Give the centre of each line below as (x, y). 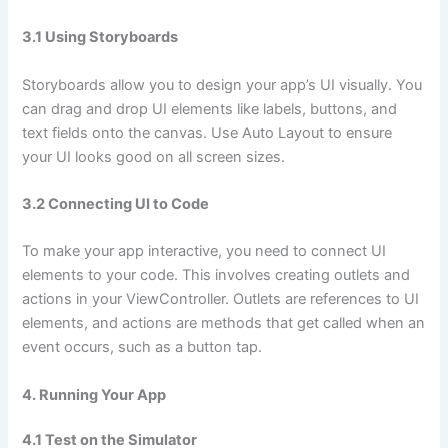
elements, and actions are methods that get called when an (224, 323)
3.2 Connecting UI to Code (116, 203)
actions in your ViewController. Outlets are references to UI (221, 299)
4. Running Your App (94, 394)
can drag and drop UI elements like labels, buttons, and (210, 108)
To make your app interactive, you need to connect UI (204, 251)
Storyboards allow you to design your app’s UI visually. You (222, 84)
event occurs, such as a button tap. (142, 347)
